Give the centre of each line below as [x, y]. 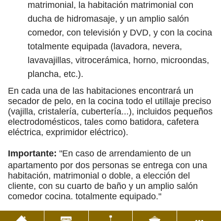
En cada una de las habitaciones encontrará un [101, 91]
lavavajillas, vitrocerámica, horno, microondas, [118, 60]
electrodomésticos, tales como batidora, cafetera [103, 122]
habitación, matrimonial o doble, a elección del [99, 176]
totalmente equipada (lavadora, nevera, [105, 46]
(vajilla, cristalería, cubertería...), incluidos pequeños [110, 111]
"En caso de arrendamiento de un [124, 153]
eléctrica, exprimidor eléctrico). [68, 132]
